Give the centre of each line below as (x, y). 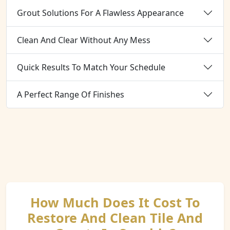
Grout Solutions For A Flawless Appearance (100, 13)
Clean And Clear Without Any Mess (84, 40)
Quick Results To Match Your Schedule (91, 67)
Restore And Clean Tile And (115, 218)
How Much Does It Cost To (115, 202)
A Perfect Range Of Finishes (71, 94)
